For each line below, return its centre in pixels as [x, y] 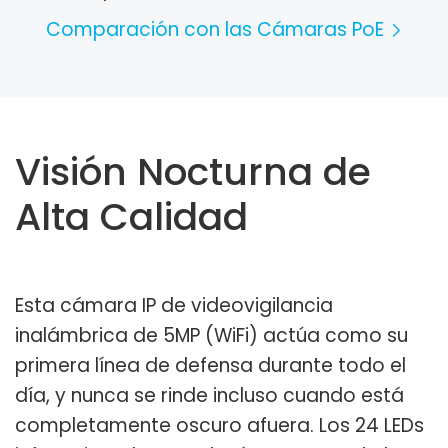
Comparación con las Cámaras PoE [217, 30]
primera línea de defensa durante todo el [210, 365]
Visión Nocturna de [193, 171]
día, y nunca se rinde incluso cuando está [209, 395]
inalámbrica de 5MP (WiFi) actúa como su [211, 335]
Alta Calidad [131, 216]
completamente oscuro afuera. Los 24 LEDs [219, 425]
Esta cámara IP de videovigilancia [174, 305]
